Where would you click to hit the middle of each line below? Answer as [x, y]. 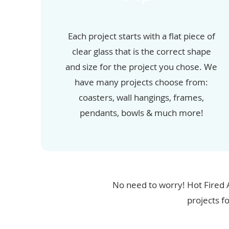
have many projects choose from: [142, 82]
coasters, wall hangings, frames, [142, 98]
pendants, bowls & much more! [141, 113]
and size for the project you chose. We [142, 67]
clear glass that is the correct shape [141, 52]
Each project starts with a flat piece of [141, 36]
